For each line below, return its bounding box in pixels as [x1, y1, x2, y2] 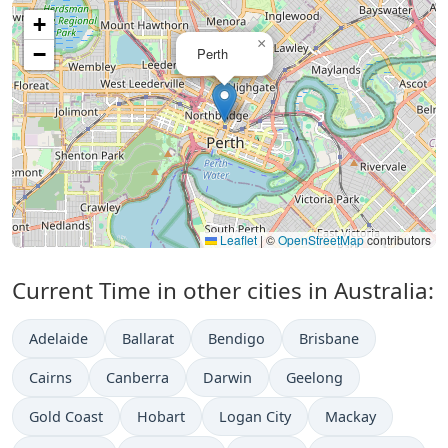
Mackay [325, 407, 376, 427]
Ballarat [122, 329, 174, 349]
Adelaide [29, 329, 88, 349]
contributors [364, 231, 431, 249]
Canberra [106, 368, 169, 388]
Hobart [137, 407, 185, 427]
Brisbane [299, 329, 359, 349]
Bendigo [208, 329, 265, 349]
